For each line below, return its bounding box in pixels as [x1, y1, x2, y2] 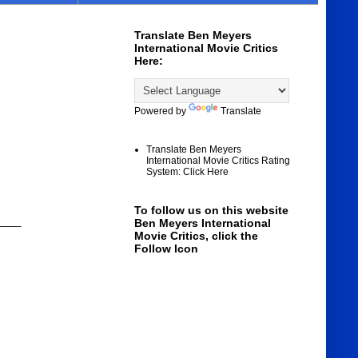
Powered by [133, 105, 189, 117]
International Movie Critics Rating [145, 155, 290, 167]
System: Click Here [145, 166, 229, 178]
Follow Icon [133, 242, 198, 256]
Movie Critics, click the [133, 229, 258, 243]
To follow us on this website [133, 204, 288, 217]
